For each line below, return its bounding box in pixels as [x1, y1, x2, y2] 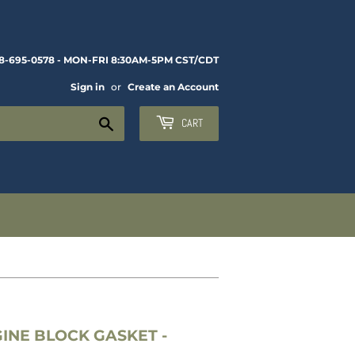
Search [114, 114, 154, 128]
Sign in [71, 81, 105, 93]
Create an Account [128, 81, 219, 93]
